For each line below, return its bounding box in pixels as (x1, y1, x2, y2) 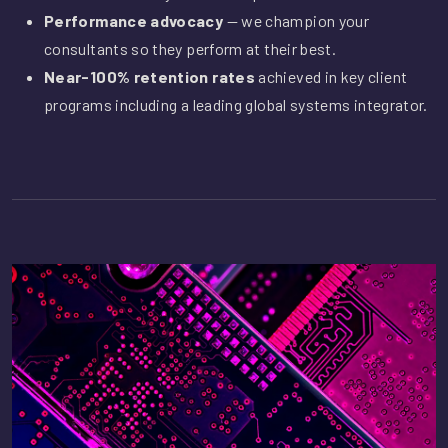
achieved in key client (255, 67, 408, 87)
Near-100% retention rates (44, 67, 255, 87)
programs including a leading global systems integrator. (44, 95, 428, 115)
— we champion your (223, 11, 370, 31)
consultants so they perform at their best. (44, 39, 337, 59)
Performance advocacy (44, 11, 224, 31)
